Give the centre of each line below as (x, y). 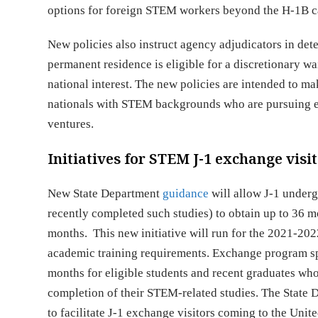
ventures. (72, 124)
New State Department (105, 193)
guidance (186, 193)
